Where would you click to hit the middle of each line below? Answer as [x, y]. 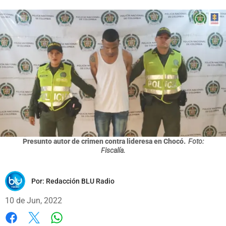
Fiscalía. [113, 150]
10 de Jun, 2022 [34, 200]
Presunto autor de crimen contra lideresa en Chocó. [104, 141]
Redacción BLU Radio [80, 181]
